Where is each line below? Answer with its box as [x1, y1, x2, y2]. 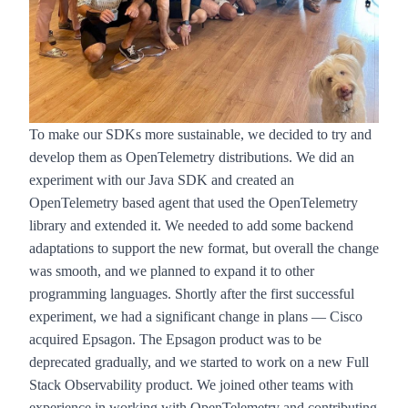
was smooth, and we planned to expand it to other [29, 262, 314, 279]
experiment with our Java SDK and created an [29, 171, 294, 188]
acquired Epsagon [29, 331, 132, 347]
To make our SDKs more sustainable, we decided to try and [29, 126, 372, 142]
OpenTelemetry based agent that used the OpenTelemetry [29, 194, 358, 210]
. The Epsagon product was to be [132, 331, 321, 347]
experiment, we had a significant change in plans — [29, 308, 326, 324]
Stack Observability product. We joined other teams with [29, 376, 353, 393]
